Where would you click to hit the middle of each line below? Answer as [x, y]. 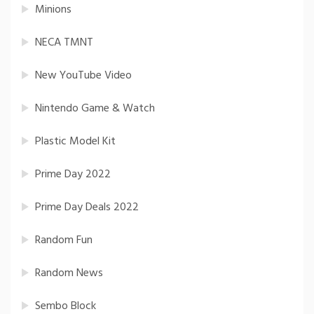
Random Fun [64, 240]
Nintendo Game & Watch [95, 108]
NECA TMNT [64, 42]
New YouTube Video [83, 75]
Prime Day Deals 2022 [87, 207]
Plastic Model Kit [75, 141]
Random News [69, 273]
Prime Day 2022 [73, 174]
